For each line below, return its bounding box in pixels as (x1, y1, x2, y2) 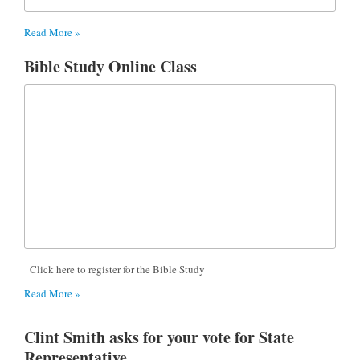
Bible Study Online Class (24, 54, 197, 78)
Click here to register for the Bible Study (24, 261, 205, 276)
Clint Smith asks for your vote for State (24, 325, 294, 349)
